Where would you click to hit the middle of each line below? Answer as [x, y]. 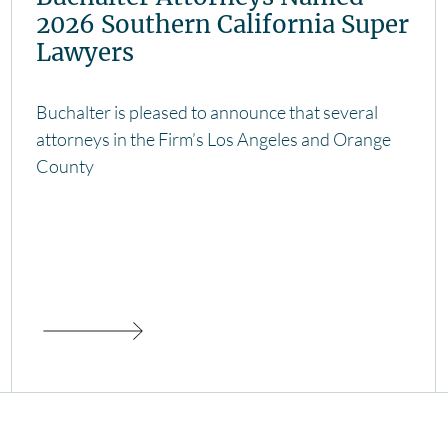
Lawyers [85, 53]
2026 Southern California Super [222, 25]
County [65, 166]
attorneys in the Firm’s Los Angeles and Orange [213, 139]
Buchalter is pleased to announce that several [207, 112]
